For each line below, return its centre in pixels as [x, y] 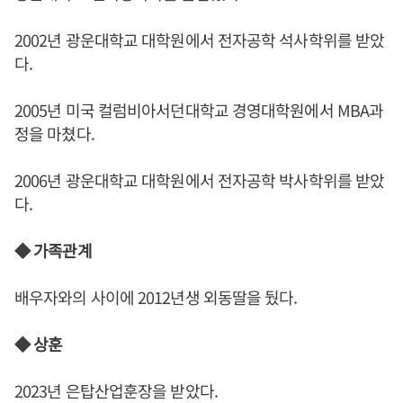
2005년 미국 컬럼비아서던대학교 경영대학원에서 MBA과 [199, 110]
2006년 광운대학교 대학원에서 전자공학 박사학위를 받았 [200, 180]
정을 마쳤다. [54, 133]
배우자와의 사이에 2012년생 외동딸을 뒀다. [156, 297]
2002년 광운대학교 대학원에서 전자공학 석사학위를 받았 [200, 40]
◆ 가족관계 [53, 250]
